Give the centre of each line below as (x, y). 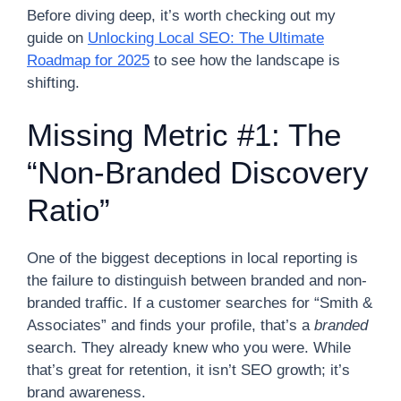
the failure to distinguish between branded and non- (197, 281)
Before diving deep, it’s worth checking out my (181, 15)
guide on (57, 38)
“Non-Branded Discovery (198, 172)
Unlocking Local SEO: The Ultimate (206, 38)
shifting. (53, 82)
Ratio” (68, 210)
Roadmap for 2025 (88, 60)
